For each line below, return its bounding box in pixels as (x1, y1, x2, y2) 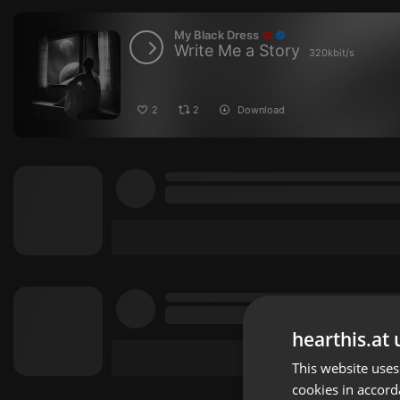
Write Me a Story (174, 41, 300, 60)
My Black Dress (174, 28, 259, 42)
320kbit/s (309, 46, 354, 59)
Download (235, 103, 286, 116)
